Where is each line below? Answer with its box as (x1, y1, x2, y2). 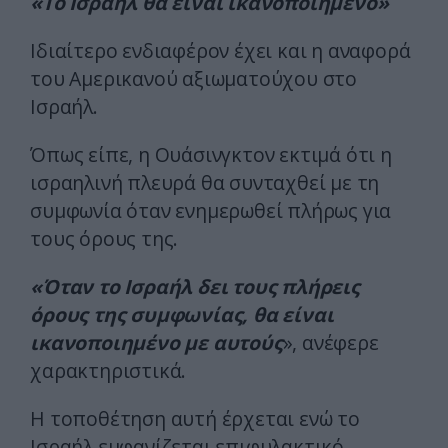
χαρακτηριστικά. (30, 357, 187, 385)
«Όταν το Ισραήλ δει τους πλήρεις (30, 273, 360, 301)
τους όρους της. (30, 225, 179, 253)
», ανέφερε (282, 329, 379, 357)
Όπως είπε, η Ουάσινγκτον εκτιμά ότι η (30, 141, 392, 169)
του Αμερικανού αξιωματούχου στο (30, 65, 357, 93)
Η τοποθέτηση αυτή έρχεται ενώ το (30, 405, 360, 433)
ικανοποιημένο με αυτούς (30, 329, 283, 357)
